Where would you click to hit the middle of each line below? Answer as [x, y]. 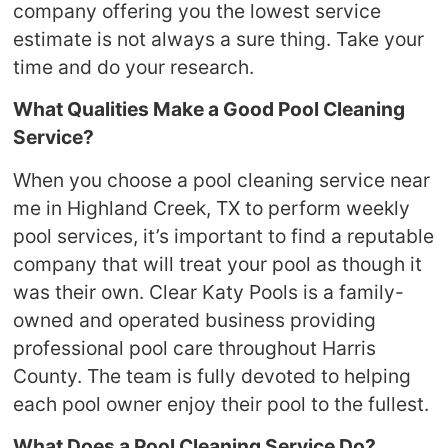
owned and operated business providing [195, 319]
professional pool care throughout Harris [195, 347]
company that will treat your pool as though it [218, 263]
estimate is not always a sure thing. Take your [219, 38]
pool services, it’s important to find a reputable [224, 235]
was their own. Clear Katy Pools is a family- [209, 291]
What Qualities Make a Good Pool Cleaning [209, 109]
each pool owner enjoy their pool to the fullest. [221, 403]
